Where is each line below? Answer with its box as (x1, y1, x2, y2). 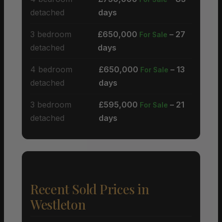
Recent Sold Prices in (30, 180, 149, 198)
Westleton (30, 195, 86, 213)
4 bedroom (30, 64, 72, 74)
